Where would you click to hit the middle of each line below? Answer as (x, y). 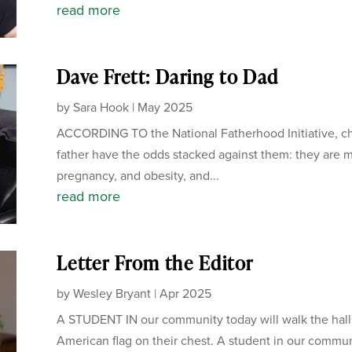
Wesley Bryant (112, 294)
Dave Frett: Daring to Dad (167, 77)
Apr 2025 (185, 294)
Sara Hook (101, 108)
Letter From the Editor (155, 263)
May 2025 (165, 108)
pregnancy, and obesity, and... (137, 176)
